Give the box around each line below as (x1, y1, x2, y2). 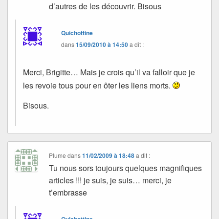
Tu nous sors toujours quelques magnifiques (49, 162, 202, 174)
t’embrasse (49, 186, 88, 198)
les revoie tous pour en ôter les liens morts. (23, 80, 173, 91)
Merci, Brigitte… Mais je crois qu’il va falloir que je (23, 66, 195, 78)
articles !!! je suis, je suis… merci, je (49, 174, 172, 186)
